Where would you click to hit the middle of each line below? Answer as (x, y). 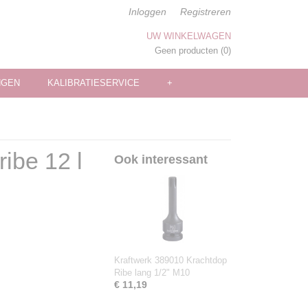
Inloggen (147, 12)
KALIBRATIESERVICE (93, 83)
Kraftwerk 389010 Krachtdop (170, 260)
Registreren (206, 12)
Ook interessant (161, 159)
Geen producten (188, 51)
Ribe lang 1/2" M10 (152, 273)
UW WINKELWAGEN (189, 36)
